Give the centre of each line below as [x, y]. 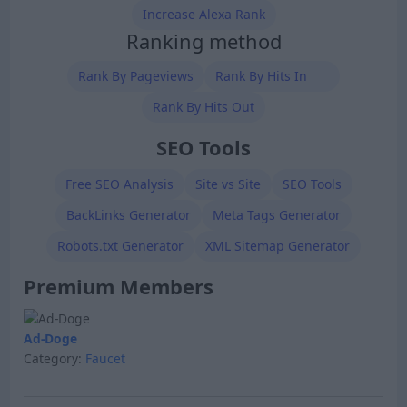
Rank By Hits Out [203, 106]
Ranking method [203, 42]
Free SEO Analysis [119, 184]
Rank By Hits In [261, 75]
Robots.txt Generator [120, 245]
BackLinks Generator [129, 214]
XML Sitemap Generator [278, 245]
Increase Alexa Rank [203, 15]
